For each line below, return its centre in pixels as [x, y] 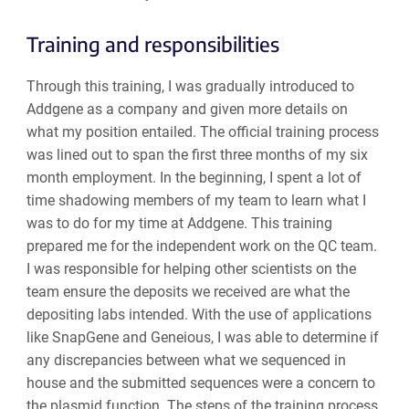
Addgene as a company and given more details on [187, 109]
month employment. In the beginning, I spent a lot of [194, 177]
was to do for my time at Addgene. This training [179, 223]
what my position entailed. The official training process [202, 131]
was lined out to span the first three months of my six [197, 154]
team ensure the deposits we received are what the [188, 291]
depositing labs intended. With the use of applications [199, 314]
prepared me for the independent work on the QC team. [201, 246]
